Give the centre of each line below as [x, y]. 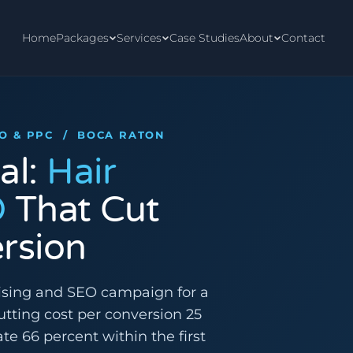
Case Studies [204, 37]
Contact [303, 37]
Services [139, 37]
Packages [82, 37]
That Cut [83, 210]
